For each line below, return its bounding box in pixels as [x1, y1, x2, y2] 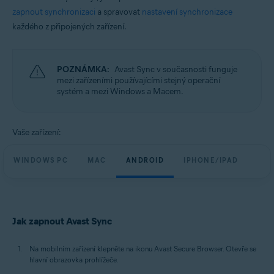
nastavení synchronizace [142, 7, 232, 17]
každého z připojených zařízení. [12, 21, 127, 32]
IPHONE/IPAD [183, 156, 239, 165]
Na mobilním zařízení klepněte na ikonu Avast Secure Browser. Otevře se [29, 244, 256, 253]
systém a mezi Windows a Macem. [57, 86, 183, 97]
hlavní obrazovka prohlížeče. [29, 255, 119, 264]
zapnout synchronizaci [12, 7, 95, 17]
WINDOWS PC [13, 156, 68, 165]
